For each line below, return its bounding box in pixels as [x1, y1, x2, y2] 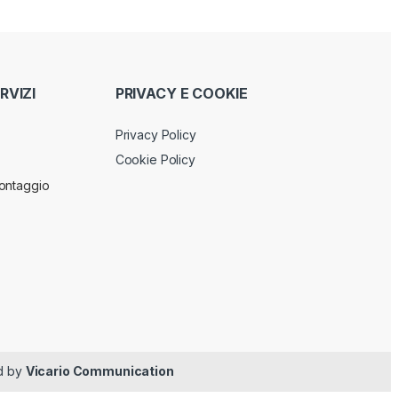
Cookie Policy [115, 152, 195, 168]
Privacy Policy [115, 126, 196, 142]
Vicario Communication [25, 363, 174, 379]
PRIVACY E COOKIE [115, 84, 248, 103]
